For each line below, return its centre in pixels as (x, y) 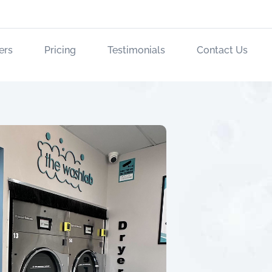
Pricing (60, 50)
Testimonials (136, 50)
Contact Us (222, 50)
